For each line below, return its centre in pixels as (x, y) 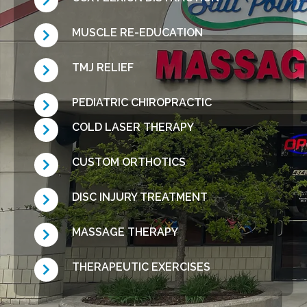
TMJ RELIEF (103, 67)
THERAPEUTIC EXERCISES (141, 267)
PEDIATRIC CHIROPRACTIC (142, 102)
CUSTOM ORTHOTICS (129, 162)
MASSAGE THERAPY (125, 232)
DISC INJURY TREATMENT (140, 197)
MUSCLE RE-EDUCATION (137, 32)
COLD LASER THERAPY (133, 127)
